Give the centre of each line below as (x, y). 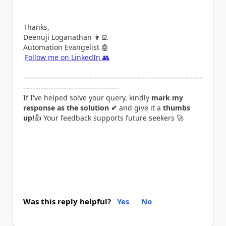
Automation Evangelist (62, 47)
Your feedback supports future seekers (109, 118)
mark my (167, 98)
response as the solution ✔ (71, 108)
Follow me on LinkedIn (64, 58)
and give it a (141, 108)
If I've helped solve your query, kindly (87, 98)
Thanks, (36, 27)
